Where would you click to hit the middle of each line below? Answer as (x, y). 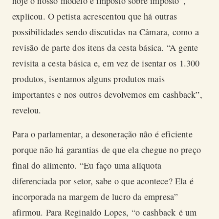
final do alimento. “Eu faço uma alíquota (87, 165)
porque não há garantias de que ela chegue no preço (107, 150)
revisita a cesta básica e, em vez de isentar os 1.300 (106, 63)
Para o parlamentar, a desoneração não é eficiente (102, 134)
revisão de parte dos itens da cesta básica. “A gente (105, 47)
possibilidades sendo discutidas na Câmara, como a (106, 32)
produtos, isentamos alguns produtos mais (88, 78)
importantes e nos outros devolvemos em (88, 94)
